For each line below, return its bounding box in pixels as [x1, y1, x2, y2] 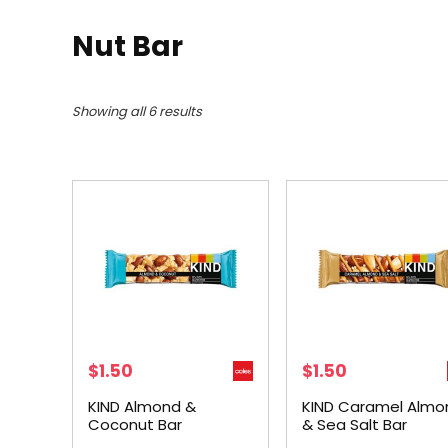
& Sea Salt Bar [302, 414, 408, 435]
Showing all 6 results [72, 102, 202, 121]
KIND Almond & [88, 396, 197, 417]
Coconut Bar [88, 414, 183, 435]
